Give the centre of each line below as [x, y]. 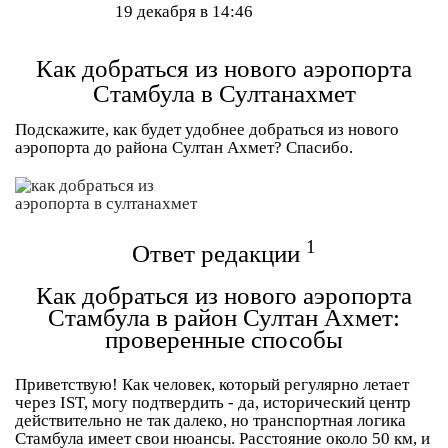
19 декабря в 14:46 [183, 11]
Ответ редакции [219, 253]
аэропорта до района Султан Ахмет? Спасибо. [184, 147]
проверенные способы [224, 339]
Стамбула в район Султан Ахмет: [224, 317]
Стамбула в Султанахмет [224, 93]
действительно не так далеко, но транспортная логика [210, 420]
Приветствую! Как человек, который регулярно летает [212, 384]
